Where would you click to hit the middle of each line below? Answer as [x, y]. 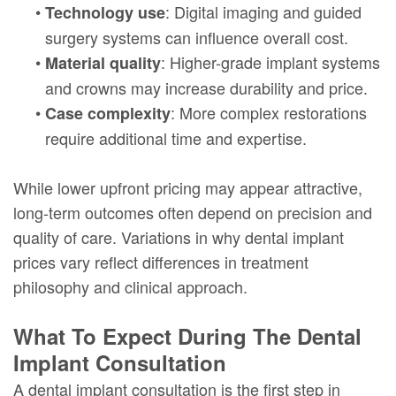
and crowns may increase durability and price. [206, 87]
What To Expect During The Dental [187, 335]
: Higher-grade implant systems [270, 61]
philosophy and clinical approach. [130, 286]
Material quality [103, 62]
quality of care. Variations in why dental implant [179, 236]
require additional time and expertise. [176, 137]
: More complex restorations [269, 112]
